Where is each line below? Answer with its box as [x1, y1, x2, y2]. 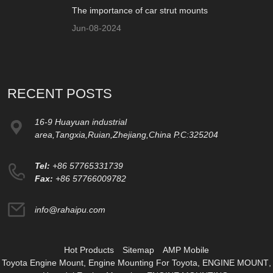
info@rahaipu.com [35, 205, 106, 215]
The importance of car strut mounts [72, 5, 208, 16]
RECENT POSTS [7, 86, 113, 102]
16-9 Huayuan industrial [35, 117, 127, 127]
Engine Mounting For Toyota [88, 258, 197, 268]
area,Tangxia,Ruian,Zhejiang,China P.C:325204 [35, 130, 219, 140]
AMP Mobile [163, 245, 209, 255]
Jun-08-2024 [72, 23, 122, 34]
